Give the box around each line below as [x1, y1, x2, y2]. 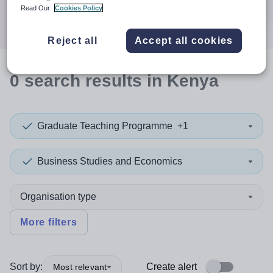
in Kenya [142, 71, 219, 90]
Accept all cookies [134, 35, 233, 46]
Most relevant [53, 261, 107, 272]
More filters [20, 217, 77, 227]
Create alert [146, 261, 197, 272]
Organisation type [20, 191, 96, 202]
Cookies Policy [55, 4, 103, 12]
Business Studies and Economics [37, 156, 182, 166]
